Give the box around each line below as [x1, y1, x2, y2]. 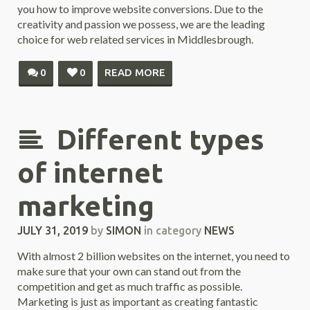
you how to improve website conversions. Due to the [17, 2, 263, 15]
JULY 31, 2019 [17, 224, 88, 237]
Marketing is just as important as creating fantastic [17, 295, 258, 308]
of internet [17, 157, 163, 188]
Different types [57, 124, 264, 155]
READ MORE [104, 66, 165, 78]
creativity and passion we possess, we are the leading [17, 17, 265, 30]
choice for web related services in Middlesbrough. [17, 33, 253, 46]
